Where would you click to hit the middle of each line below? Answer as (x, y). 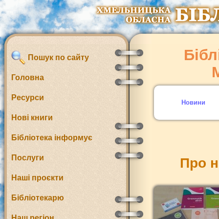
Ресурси (28, 98)
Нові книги (32, 118)
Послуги (28, 158)
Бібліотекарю (38, 198)
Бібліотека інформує (52, 138)
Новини (193, 102)
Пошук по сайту (57, 57)
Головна (28, 77)
